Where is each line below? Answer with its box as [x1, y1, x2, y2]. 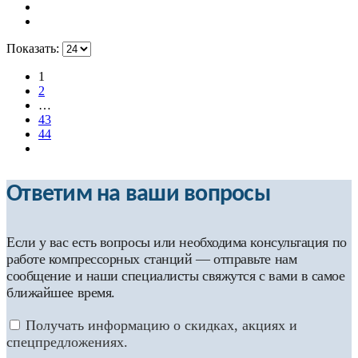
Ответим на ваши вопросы [6, 181, 270, 207]
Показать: [6, 41, 62, 55]
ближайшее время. [6, 284, 115, 300]
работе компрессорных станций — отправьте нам [6, 250, 297, 267]
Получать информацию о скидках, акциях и [26, 316, 297, 333]
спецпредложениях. [6, 333, 128, 350]
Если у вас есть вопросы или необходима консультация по [6, 233, 347, 250]
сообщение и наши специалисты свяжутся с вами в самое [6, 267, 345, 284]
